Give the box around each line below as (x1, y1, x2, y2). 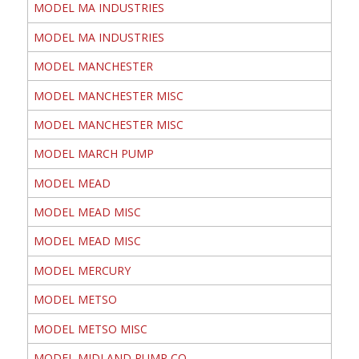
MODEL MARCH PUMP (33, 146, 154, 162)
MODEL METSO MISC (33, 321, 147, 337)
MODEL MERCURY (33, 262, 131, 278)
